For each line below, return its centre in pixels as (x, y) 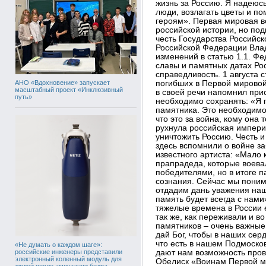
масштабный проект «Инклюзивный (69, 89)
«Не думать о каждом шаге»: (58, 244)
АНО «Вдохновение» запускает (62, 82)
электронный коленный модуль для (68, 259)
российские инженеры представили (69, 251)
